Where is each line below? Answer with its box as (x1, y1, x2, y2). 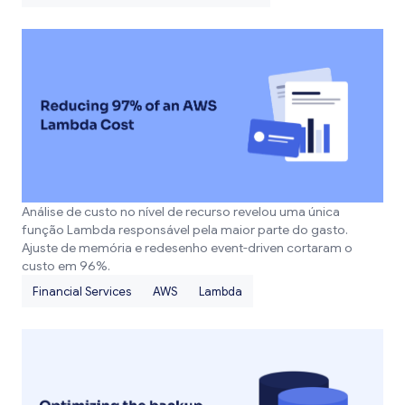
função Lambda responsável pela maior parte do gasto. (22, 221, 348, 239)
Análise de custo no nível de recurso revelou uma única (22, 203, 340, 221)
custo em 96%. (22, 258, 110, 275)
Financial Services (33, 283, 131, 299)
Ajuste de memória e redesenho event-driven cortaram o (22, 240, 353, 257)
